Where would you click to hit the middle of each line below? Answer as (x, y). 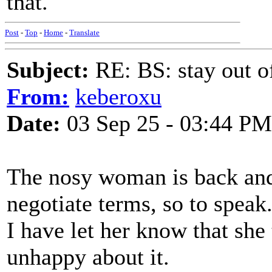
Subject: (48, 70)
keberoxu (118, 97)
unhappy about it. (88, 257)
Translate (84, 32)
